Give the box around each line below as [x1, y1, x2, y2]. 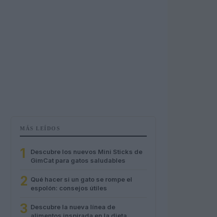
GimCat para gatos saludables [31, 156, 125, 164]
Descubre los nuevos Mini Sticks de [31, 148, 142, 155]
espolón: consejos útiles [31, 184, 107, 192]
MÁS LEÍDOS [20, 125, 60, 131]
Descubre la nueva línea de [31, 203, 115, 211]
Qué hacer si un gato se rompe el [31, 175, 132, 183]
